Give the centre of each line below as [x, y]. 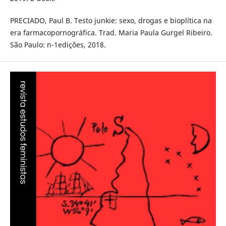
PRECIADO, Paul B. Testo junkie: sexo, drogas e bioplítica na [111, 20]
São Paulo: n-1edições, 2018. [58, 44]
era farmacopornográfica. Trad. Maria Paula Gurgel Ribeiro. [111, 32]
